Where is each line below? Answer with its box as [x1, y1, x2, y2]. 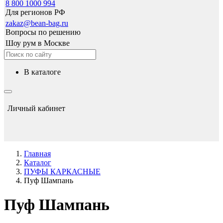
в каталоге [29, 68, 61, 76]
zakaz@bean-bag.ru [5, 19, 68, 27]
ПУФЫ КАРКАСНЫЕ [30, 167, 101, 176]
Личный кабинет [7, 104, 65, 112]
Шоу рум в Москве [5, 39, 70, 47]
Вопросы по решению [5, 28, 81, 36]
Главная [28, 149, 51, 158]
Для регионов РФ [5, 8, 65, 16]
